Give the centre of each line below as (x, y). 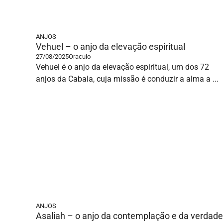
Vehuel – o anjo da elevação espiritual (111, 47)
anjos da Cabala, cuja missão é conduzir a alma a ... (127, 79)
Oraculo (80, 56)
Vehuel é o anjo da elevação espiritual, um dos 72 (122, 67)
